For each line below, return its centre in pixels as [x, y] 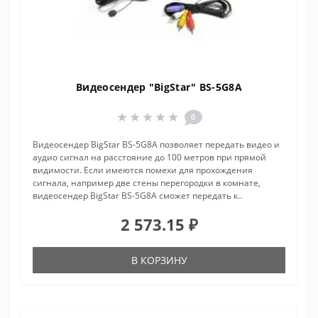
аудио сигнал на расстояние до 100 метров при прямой [149, 158]
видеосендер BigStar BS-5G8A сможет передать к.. [137, 196]
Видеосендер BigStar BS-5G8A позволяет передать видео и [156, 145]
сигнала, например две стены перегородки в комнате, [147, 183]
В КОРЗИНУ [159, 261]
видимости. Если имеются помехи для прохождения [143, 170]
